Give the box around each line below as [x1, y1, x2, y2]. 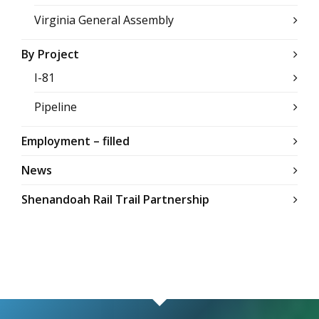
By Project [21, 46, 79, 62]
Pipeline [34, 99, 77, 115]
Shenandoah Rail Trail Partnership [21, 192, 209, 207]
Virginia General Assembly [34, 12, 174, 28]
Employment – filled [21, 133, 130, 149]
